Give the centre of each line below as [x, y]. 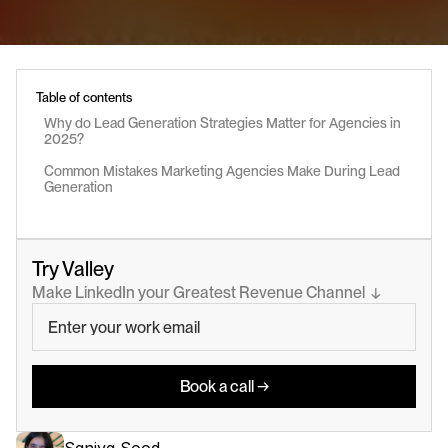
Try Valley [73, 269]
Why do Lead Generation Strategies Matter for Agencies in [222, 123]
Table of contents [84, 97]
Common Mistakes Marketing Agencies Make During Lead [222, 171]
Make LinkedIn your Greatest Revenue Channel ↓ [206, 292]
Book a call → [224, 386]
